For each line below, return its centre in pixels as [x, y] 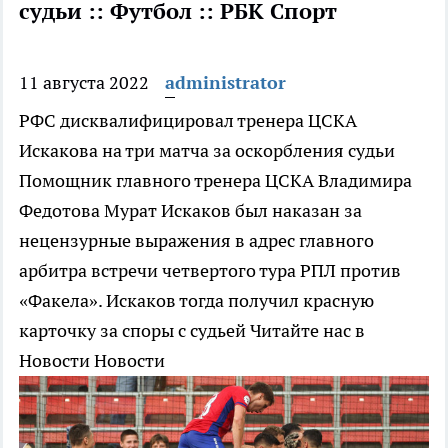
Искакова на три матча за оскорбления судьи [207, 151]
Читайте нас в [305, 331]
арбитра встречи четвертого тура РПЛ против [210, 271]
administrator [225, 83]
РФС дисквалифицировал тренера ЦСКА [188, 121]
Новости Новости [92, 361]
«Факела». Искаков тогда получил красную [196, 301]
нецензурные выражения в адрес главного [196, 241]
